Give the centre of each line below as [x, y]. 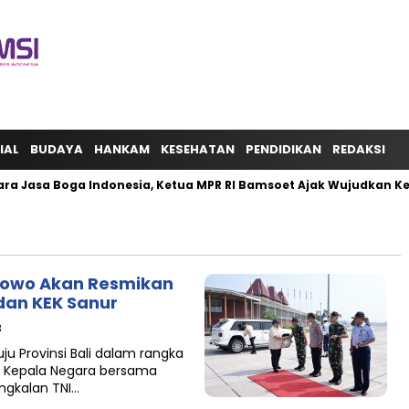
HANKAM [122, 149]
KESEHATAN [198, 149]
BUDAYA [57, 149]
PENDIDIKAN [283, 149]
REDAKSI [359, 149]
